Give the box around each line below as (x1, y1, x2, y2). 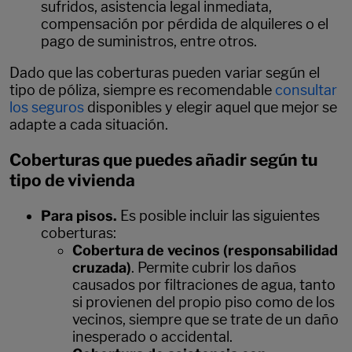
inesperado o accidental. (72, 328, 233, 345)
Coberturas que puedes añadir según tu (9, 149, 317, 170)
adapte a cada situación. (9, 115, 171, 133)
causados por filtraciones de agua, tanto (72, 276, 335, 293)
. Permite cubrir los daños (131, 258, 296, 276)
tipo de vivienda (9, 170, 135, 190)
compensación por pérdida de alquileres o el (41, 15, 328, 32)
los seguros (9, 98, 84, 115)
